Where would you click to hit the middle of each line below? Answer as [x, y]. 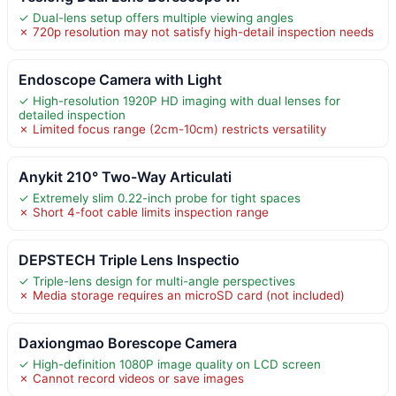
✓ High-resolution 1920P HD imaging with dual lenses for [179, 100]
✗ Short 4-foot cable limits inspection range [144, 212]
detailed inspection [72, 114]
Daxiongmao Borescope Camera [128, 343]
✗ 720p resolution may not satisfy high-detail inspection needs [196, 31]
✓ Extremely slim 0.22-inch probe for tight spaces [160, 198]
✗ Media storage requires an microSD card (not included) [182, 295]
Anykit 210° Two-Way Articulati [125, 176]
